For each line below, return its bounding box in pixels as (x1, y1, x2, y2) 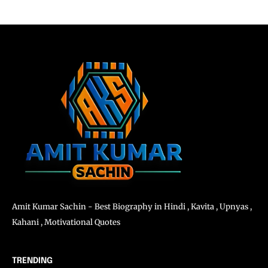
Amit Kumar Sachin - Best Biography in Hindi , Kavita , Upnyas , (12, 202, 252, 212)
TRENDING (12, 257, 53, 266)
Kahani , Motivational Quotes (12, 217, 120, 228)
